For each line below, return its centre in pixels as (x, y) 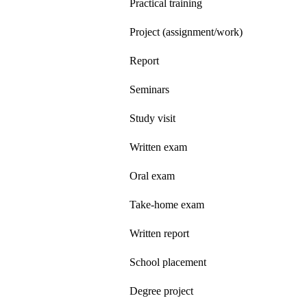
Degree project (161, 291)
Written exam (158, 147)
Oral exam (152, 175)
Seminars (149, 89)
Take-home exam (167, 204)
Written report (159, 233)
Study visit (152, 118)
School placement (168, 262)
